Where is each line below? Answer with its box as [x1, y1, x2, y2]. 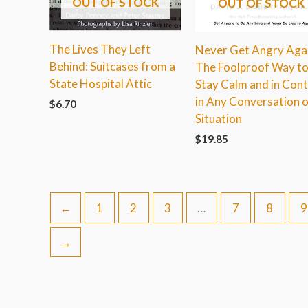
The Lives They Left [49, 41, 151, 56]
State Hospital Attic [49, 76, 152, 91]
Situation [195, 111, 242, 126]
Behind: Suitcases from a [49, 58, 175, 74]
